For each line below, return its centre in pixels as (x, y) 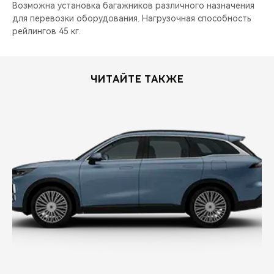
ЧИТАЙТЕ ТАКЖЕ (137, 79)
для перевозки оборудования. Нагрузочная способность (132, 18)
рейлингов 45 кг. (46, 31)
